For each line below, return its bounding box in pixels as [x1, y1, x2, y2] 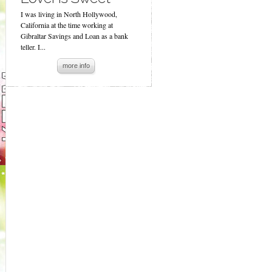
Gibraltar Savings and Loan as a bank [21, 31, 128, 41]
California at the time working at [21, 20, 113, 30]
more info [63, 62, 90, 69]
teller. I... [21, 42, 46, 52]
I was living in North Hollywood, [21, 9, 117, 19]
